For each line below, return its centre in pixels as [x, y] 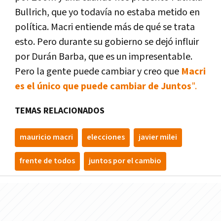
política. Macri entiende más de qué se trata [105, 27]
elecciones [106, 138]
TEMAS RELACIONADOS [60, 111]
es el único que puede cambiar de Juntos [103, 87]
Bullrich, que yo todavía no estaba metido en [107, 13]
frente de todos [47, 161]
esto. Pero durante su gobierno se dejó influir [107, 42]
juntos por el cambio [125, 161]
